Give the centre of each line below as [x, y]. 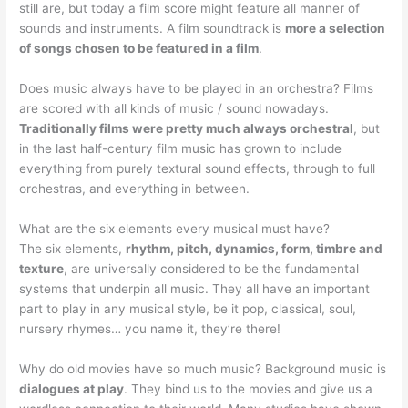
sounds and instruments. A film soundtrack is [153, 29]
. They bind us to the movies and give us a [249, 389]
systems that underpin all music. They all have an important [195, 289]
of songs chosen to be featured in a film [139, 49]
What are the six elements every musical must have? [175, 229]
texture [42, 269]
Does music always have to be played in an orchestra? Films [197, 89]
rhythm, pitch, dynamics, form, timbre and [255, 249]
